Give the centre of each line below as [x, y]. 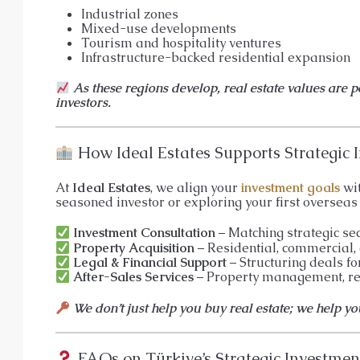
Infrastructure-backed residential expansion [216, 57]
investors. [83, 103]
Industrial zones [130, 14]
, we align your [196, 188]
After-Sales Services [134, 277]
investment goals [290, 188]
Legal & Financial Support [150, 263]
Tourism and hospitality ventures [181, 43]
